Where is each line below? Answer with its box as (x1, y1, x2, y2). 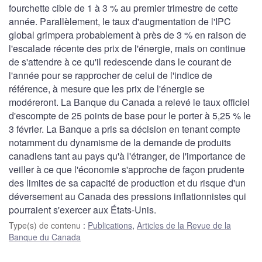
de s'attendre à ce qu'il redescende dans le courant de (9, 54, 232, 68)
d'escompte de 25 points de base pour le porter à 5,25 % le (9, 108, 251, 122)
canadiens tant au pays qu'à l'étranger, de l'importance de (9, 149, 246, 163)
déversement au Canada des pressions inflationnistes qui (9, 189, 246, 203)
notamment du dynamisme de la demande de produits (9, 135, 231, 149)
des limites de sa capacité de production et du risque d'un (9, 175, 246, 189)
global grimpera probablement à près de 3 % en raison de (9, 27, 246, 42)
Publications (88, 219, 132, 231)
